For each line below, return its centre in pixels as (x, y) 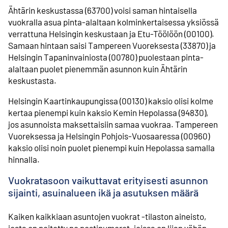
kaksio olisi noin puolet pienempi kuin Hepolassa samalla (111, 148)
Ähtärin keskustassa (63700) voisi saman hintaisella (103, 10)
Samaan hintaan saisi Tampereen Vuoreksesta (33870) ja (112, 45)
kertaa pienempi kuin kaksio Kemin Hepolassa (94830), (108, 113)
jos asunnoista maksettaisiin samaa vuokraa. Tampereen (113, 124)
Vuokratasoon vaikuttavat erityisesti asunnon (108, 180)
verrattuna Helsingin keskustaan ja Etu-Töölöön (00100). (111, 33)
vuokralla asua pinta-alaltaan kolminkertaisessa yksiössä (113, 22)
